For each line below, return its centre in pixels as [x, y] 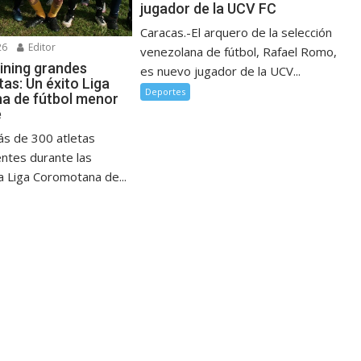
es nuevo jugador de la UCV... [221, 71]
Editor [41, 47]
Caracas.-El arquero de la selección [237, 33]
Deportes [166, 92]
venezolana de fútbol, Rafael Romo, [239, 52]
